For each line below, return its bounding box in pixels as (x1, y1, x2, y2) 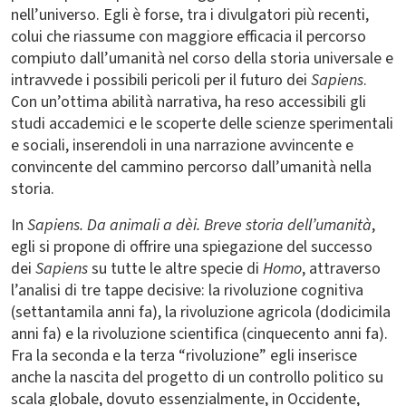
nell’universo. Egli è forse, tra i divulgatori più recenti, (11, 4, 369, 26)
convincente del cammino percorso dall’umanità (11, 156, 336, 179)
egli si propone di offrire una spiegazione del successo (11, 236, 372, 258)
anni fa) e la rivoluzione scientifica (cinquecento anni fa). (11, 323, 388, 345)
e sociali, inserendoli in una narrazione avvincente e (11, 134, 353, 157)
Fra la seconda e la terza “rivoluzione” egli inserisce (11, 344, 357, 367)
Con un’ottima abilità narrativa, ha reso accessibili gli (11, 91, 366, 113)
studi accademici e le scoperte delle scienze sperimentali (11, 112, 393, 135)
